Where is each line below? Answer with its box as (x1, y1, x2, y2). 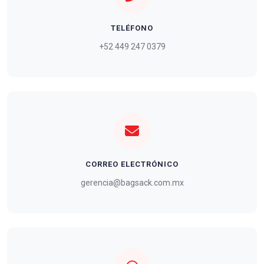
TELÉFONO (111, 23, 153, 32)
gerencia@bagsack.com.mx (80, 177, 184, 187)
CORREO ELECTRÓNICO (85, 159, 179, 169)
